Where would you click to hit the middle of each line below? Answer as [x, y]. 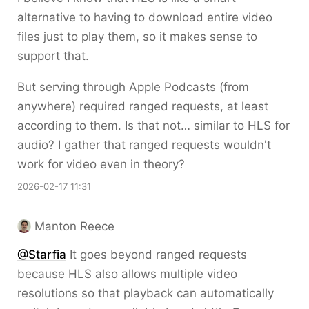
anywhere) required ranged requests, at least [143, 106]
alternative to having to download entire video [145, 17]
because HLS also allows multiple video [127, 274]
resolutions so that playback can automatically [146, 293]
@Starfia [42, 255]
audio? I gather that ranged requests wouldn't [144, 145]
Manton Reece [74, 226]
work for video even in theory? [101, 164]
